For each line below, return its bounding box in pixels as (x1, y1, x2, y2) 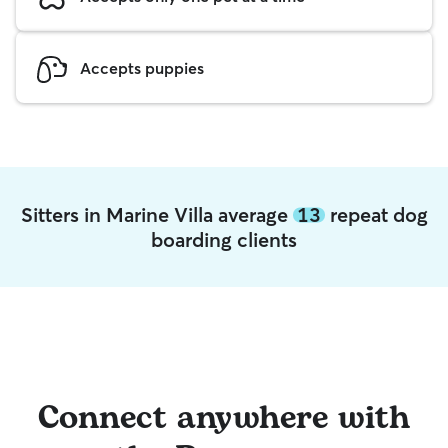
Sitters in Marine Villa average (20, 202, 293, 227)
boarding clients (151, 227, 297, 252)
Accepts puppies (80, 57, 204, 78)
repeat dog (324, 202, 428, 227)
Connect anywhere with (38, 394, 410, 443)
